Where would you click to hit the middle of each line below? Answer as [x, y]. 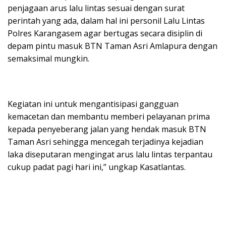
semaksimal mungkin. [48, 58]
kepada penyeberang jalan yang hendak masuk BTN [107, 129]
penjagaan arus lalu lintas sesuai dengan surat [96, 8]
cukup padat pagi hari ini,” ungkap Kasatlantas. [97, 167]
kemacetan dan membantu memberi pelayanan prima [109, 116]
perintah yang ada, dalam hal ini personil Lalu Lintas [106, 20]
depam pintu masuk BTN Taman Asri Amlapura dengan [112, 46]
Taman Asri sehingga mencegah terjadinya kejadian [105, 142]
